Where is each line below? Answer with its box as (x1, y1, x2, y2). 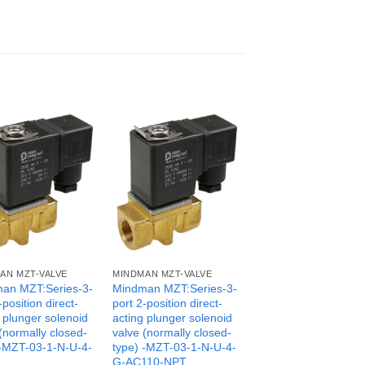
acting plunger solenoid (112, 310, 233, 324)
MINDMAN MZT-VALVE (112, 269, 213, 279)
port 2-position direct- (112, 296, 223, 310)
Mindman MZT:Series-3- (112, 281, 238, 295)
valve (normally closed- (112, 325, 232, 339)
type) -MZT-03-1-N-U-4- (112, 340, 237, 354)
